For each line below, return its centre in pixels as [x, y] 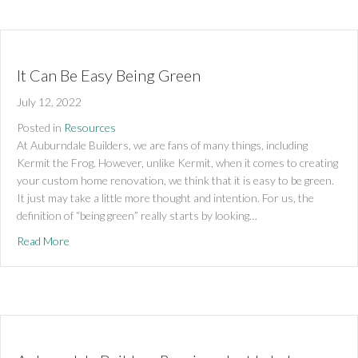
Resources [90, 127]
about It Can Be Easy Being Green [151, 240]
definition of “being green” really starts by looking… [137, 215]
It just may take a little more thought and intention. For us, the [165, 197]
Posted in [39, 127]
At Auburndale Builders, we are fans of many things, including [162, 145]
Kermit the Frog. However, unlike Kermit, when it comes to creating [177, 162]
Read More [43, 241]
